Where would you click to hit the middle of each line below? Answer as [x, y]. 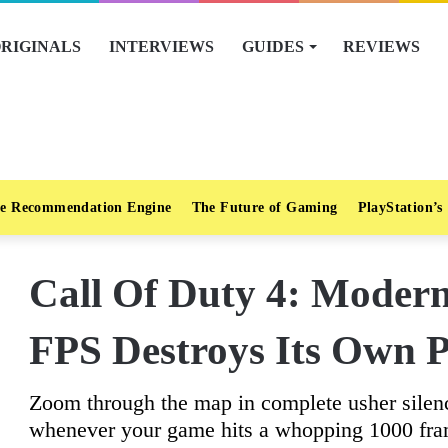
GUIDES [273, 46]
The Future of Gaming [264, 207]
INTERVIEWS [161, 46]
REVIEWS [381, 46]
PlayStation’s [400, 207]
